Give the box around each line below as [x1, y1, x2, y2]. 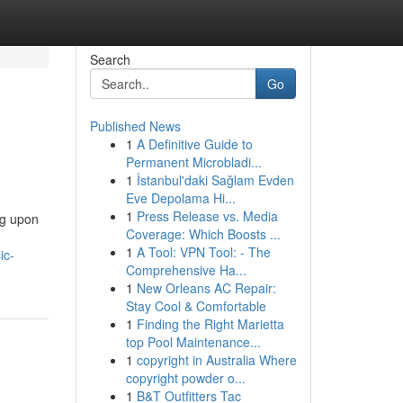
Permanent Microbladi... [125, 153, 262, 171]
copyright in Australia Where [136, 351, 297, 369]
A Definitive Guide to [136, 135, 253, 153]
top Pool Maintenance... [125, 333, 261, 351]
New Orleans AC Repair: [136, 279, 276, 297]
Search [89, 50, 130, 68]
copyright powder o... [125, 369, 246, 387]
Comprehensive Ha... [125, 261, 246, 279]
